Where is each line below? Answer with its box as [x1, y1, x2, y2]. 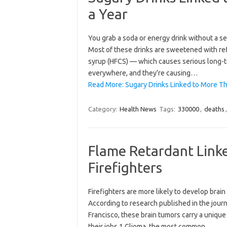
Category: [88, 105, 119, 112]
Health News [119, 105, 157, 112]
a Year [88, 6, 128, 22]
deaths [204, 105, 224, 112]
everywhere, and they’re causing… [88, 68, 198, 77]
